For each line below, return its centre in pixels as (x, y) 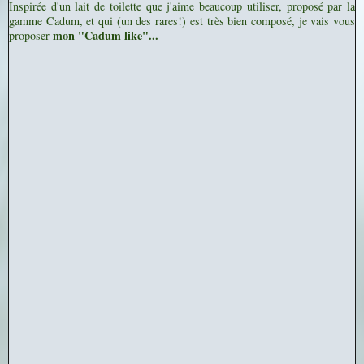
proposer (31, 36)
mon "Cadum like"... (106, 36)
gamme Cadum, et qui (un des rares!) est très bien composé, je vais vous (182, 21)
